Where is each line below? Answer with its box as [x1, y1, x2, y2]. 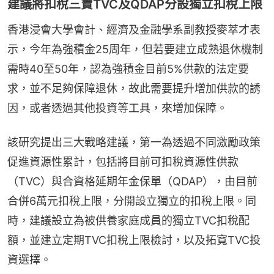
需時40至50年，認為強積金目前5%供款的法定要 [7, 62, 249, 75]
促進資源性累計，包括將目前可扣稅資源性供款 [7, 155, 239, 168]
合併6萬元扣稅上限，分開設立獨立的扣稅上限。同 [7, 194, 256, 207]
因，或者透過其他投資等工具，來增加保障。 [7, 101, 228, 114]
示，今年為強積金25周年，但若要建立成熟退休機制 [7, 42, 263, 56]
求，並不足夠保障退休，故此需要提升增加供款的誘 [7, 81, 261, 95]
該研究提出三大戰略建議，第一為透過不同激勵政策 [7, 135, 261, 149]
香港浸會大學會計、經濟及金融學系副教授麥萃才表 [7, 23, 261, 36]
